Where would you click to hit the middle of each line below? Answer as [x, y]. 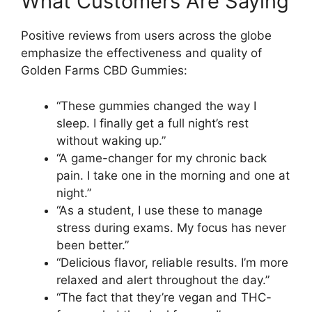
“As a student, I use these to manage [159, 210]
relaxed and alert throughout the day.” [163, 280]
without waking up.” [111, 140]
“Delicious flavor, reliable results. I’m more [172, 262]
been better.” [93, 245]
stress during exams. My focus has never [171, 227]
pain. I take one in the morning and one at [173, 175]
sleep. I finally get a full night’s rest [153, 123]
